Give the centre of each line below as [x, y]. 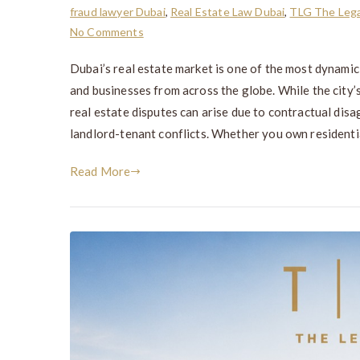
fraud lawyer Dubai [118, 12]
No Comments [107, 32]
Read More [100, 171]
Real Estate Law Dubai [228, 12]
